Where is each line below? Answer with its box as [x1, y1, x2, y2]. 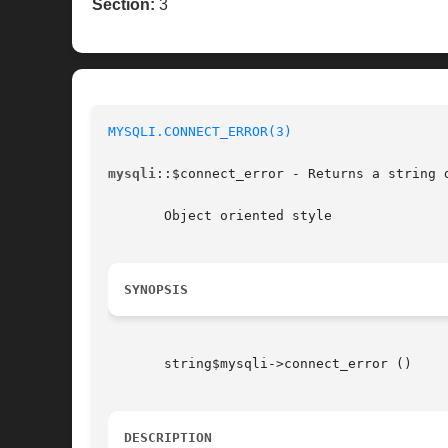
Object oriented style [108, 208, 332, 224]
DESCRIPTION [124, 430, 212, 446]
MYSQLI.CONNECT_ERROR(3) [108, 124, 292, 140]
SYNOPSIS [124, 282, 188, 298]
